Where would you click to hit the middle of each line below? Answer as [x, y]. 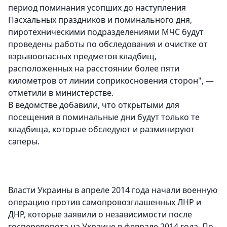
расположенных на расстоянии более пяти [94, 69]
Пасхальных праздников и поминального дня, [100, 20]
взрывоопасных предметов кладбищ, [82, 56]
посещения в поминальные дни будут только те [104, 117]
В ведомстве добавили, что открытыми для [94, 105]
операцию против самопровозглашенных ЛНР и [105, 202]
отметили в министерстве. [61, 93]
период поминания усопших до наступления [97, 8]
